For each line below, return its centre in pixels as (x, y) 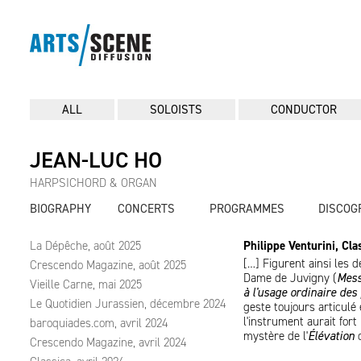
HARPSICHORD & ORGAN (93, 183)
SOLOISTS (176, 110)
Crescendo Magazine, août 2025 (108, 265)
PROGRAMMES (247, 209)
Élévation (331, 336)
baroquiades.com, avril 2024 (99, 323)
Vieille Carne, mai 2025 (86, 284)
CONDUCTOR (303, 110)
